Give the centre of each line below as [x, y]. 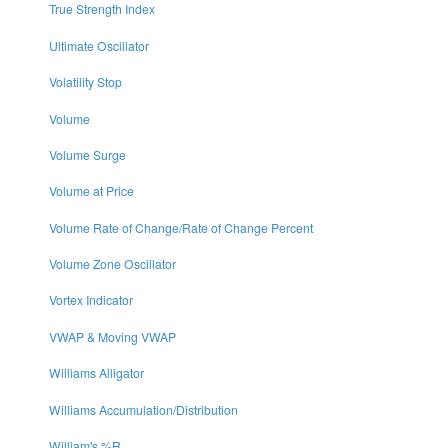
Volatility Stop [85, 82]
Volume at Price [91, 191]
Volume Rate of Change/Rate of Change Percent [180, 227]
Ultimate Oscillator [98, 45]
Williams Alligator [96, 373]
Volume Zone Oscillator [112, 264]
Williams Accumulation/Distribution [143, 409]
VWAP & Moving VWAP [112, 336]
